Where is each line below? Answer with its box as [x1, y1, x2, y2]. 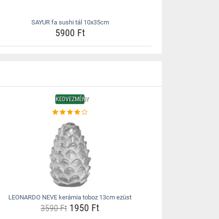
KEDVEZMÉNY [56, 96, 89, 103]
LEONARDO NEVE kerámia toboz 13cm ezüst [8, 194, 132, 201]
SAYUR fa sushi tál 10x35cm [31, 19, 109, 26]
